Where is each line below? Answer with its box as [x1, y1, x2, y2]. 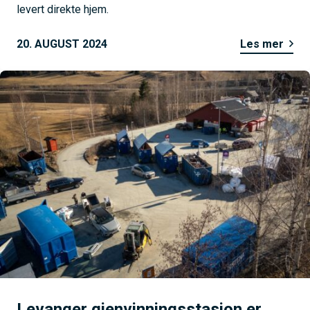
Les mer [240, 37, 284, 51]
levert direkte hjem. [17, 3, 109, 17]
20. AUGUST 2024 [17, 37, 107, 51]
